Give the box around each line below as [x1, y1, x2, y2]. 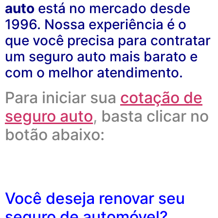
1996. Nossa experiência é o [5, 16, 186, 33]
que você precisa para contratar [5, 32, 211, 49]
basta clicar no [101, 106, 209, 126]
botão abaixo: [5, 125, 105, 144]
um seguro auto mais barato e [5, 48, 198, 65]
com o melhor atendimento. [5, 64, 183, 81]
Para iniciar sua [5, 88, 116, 107]
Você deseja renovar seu [5, 188, 185, 208]
